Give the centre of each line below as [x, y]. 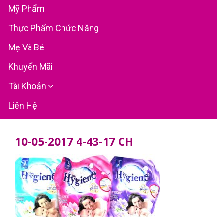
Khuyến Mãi [31, 66]
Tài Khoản [28, 86]
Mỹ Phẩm [26, 8]
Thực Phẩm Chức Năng [54, 28]
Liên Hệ [23, 105]
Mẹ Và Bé [26, 47]
